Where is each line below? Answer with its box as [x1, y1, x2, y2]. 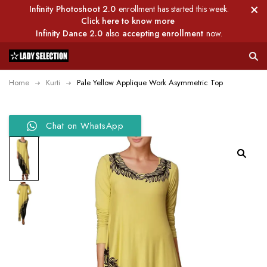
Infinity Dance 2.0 [36, 27, 103, 39]
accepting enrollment [122, 27, 203, 39]
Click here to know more [80, 15, 175, 27]
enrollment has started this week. [119, 3, 229, 15]
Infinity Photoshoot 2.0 [29, 3, 116, 15]
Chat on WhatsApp [46, 119, 123, 132]
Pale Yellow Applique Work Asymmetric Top [77, 77, 223, 88]
